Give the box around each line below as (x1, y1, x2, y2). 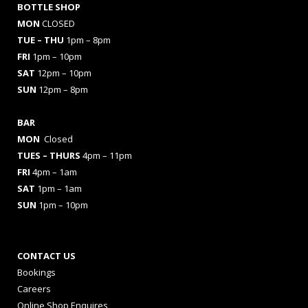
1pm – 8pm (66, 34, 111, 46)
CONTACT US (17, 250, 76, 262)
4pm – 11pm (80, 149, 132, 162)
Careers (17, 283, 51, 295)
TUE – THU (17, 34, 66, 46)
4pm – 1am (32, 166, 77, 178)
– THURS (43, 149, 80, 162)
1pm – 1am (37, 182, 82, 195)
